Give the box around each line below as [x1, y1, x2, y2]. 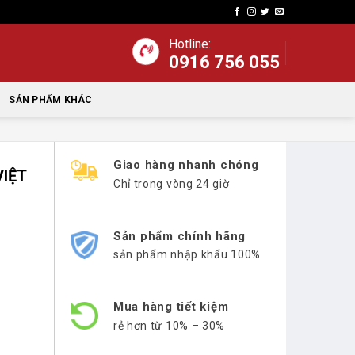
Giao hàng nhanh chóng [113, 158, 259, 172]
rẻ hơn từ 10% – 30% [113, 319, 226, 332]
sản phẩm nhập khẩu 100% [113, 248, 261, 261]
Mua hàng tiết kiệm [113, 300, 229, 314]
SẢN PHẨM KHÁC [9, 94, 93, 105]
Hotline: [169, 36, 211, 52]
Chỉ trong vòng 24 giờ [113, 177, 230, 190]
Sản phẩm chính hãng [113, 228, 246, 243]
